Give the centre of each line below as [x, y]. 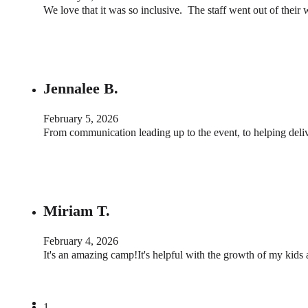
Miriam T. [77, 211]
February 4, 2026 [81, 241]
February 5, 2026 [81, 119]
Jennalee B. [81, 88]
